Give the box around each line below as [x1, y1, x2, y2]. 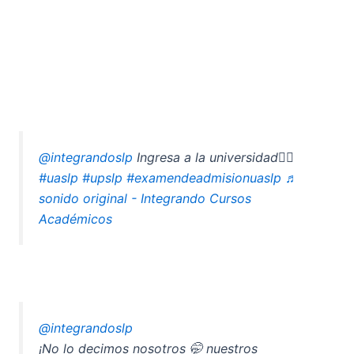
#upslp [82, 169, 123, 186]
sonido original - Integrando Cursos [39, 190, 252, 206]
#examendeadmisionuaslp [126, 169, 282, 186]
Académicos [39, 210, 113, 227]
